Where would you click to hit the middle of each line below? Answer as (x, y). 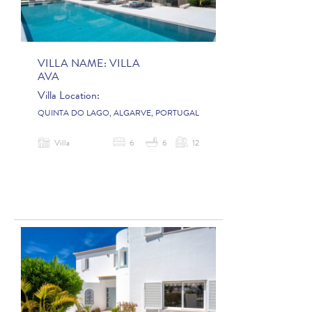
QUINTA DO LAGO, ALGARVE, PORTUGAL (118, 114)
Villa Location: (69, 96)
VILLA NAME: (73, 64)
